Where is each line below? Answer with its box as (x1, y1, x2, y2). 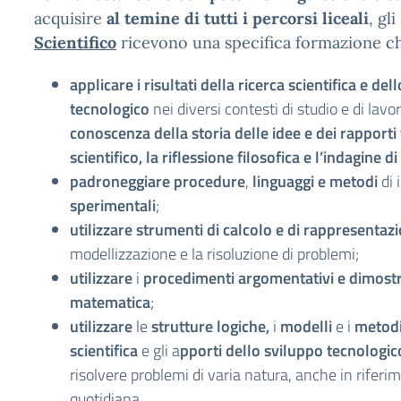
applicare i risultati (70, 73, 197, 97)
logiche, (217, 314, 273, 338)
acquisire (34, 8, 107, 29)
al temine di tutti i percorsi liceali (107, 8, 369, 29)
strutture (151, 314, 213, 338)
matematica (70, 290, 150, 314)
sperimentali (70, 193, 156, 218)
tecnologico (70, 97, 149, 121)
